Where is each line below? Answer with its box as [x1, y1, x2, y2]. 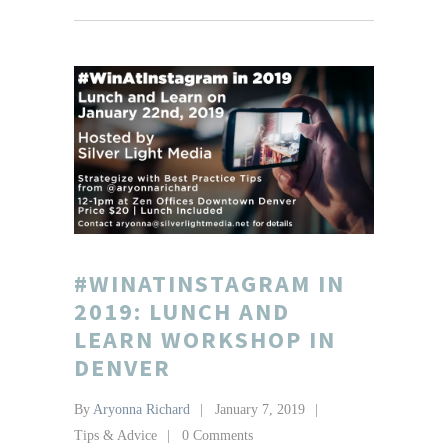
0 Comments [182, 428, 253, 444]
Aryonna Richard [93, 402, 190, 418]
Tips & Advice [74, 428, 157, 444]
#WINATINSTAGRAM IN [74, 268, 345, 300]
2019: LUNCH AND [74, 296, 290, 328]
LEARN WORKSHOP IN [74, 324, 336, 356]
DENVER [74, 352, 171, 384]
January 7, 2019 [215, 402, 305, 418]
